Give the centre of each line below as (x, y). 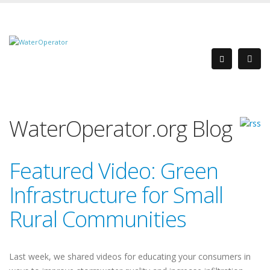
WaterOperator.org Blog (121, 129)
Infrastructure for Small (116, 195)
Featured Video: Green (114, 171)
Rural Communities (98, 219)
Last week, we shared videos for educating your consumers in (130, 256)
